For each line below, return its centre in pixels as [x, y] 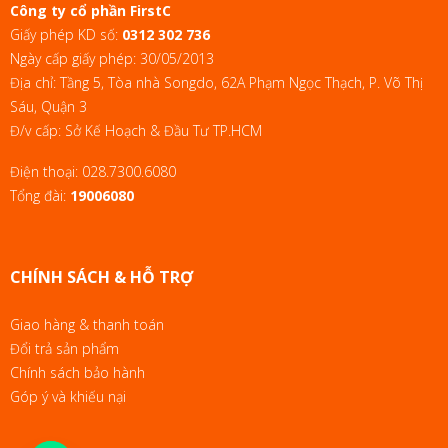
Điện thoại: [46, 171]
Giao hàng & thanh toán [87, 324]
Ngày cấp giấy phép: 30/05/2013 [112, 58]
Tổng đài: [40, 195]
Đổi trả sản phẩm [64, 348]
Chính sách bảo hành [77, 372]
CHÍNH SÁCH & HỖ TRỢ [101, 276]
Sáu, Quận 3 [48, 106]
